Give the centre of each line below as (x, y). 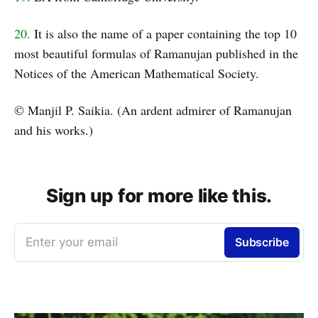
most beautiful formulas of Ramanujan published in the (156, 54)
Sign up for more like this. (159, 196)
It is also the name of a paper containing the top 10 (164, 34)
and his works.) (54, 130)
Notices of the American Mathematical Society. (137, 73)
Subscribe (262, 242)
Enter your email (72, 242)
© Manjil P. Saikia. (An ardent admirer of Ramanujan (153, 110)
